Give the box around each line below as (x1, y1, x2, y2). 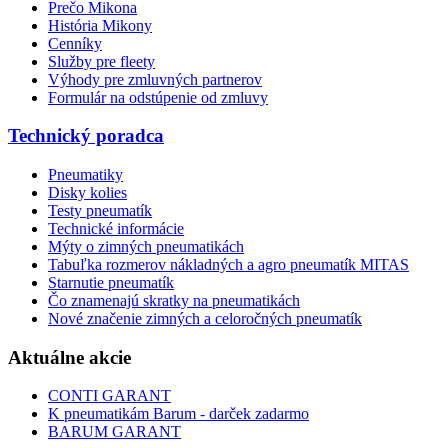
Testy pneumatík (48, 202, 152, 220)
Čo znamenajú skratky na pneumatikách (48, 292, 300, 310)
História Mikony (48, 16, 152, 34)
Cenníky (48, 34, 102, 52)
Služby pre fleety (48, 52, 155, 70)
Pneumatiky (48, 166, 123, 184)
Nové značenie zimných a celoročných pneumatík (48, 310, 362, 328)
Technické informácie (48, 220, 184, 238)
